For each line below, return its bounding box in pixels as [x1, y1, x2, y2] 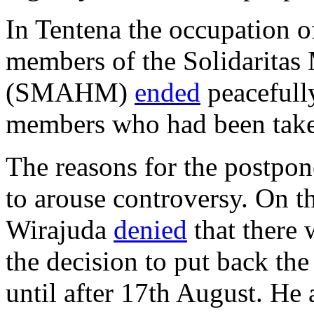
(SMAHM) [6, 76, 135, 107]
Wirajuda [6, 214, 114, 245]
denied [114, 214, 187, 245]
